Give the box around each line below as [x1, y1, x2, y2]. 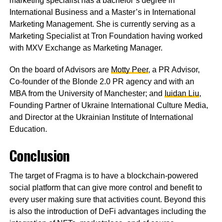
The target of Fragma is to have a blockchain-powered [9, 171, 198, 180]
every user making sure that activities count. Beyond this [9, 195, 206, 204]
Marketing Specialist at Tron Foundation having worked [9, 32, 203, 41]
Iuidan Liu [164, 89, 199, 98]
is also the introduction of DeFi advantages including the [9, 207, 206, 216]
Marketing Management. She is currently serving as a [9, 20, 195, 29]
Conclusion [9, 145, 70, 166]
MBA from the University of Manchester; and [9, 89, 165, 98]
